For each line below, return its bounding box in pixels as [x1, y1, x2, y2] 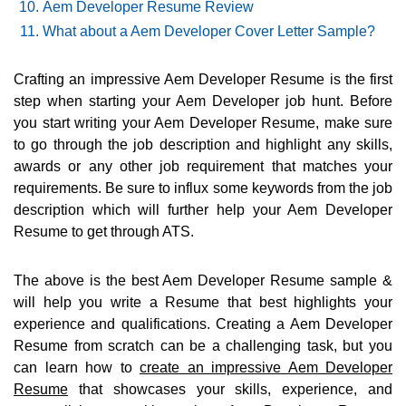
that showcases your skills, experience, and [68, 382, 392, 398]
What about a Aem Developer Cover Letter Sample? [43, 24, 375, 40]
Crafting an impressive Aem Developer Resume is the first [14, 72, 392, 88]
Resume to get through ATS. [14, 224, 194, 240]
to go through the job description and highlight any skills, [14, 137, 392, 153]
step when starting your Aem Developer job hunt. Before [14, 93, 392, 110]
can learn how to [14, 360, 140, 376]
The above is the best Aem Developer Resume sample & [14, 273, 392, 289]
